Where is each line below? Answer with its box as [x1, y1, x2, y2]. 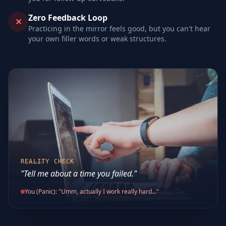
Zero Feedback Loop [28, 12, 107, 23]
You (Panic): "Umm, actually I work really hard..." [25, 187, 159, 196]
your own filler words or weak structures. [28, 34, 166, 43]
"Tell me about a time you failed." [21, 167, 137, 179]
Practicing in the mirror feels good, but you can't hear [28, 24, 210, 33]
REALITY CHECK [21, 157, 75, 165]
